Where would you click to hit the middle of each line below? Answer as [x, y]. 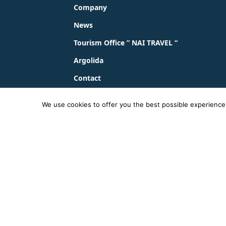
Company [90, 7]
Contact [87, 78]
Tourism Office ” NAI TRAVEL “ [126, 42]
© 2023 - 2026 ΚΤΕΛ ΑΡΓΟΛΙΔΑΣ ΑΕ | [126, 108]
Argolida [89, 60]
